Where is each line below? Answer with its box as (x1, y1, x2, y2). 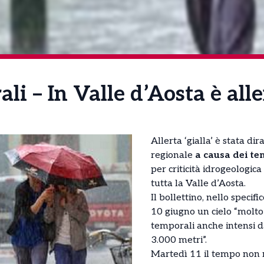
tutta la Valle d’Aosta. (151, 177, 246, 189)
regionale (151, 149, 195, 161)
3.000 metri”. (151, 234, 207, 246)
